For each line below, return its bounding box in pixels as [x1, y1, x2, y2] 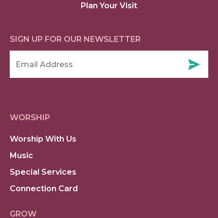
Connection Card [10, 184, 78, 194]
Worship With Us [10, 134, 76, 144]
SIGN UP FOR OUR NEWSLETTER [10, 35, 141, 44]
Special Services [10, 167, 76, 177]
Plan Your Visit [81, 1, 137, 11]
